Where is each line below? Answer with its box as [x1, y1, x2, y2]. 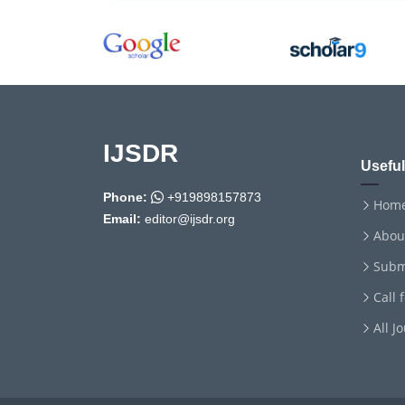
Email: [103, 212, 141, 226]
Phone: [103, 190, 147, 204]
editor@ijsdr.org [141, 212, 235, 226]
